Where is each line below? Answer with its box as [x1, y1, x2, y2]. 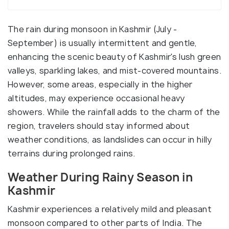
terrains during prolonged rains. [8, 148, 135, 159]
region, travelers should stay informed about [8, 120, 190, 131]
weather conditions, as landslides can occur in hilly [8, 134, 212, 145]
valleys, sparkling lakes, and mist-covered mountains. [8, 65, 221, 76]
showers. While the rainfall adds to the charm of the [8, 106, 220, 118]
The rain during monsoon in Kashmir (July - [8, 24, 177, 35]
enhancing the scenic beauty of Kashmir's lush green [8, 51, 221, 62]
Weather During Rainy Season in [8, 170, 193, 185]
